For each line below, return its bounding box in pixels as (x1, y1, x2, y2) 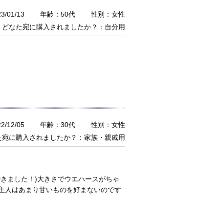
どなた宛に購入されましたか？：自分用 (2, 23, 125, 31)
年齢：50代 (40, 10, 75, 18)
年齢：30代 (40, 121, 75, 129)
